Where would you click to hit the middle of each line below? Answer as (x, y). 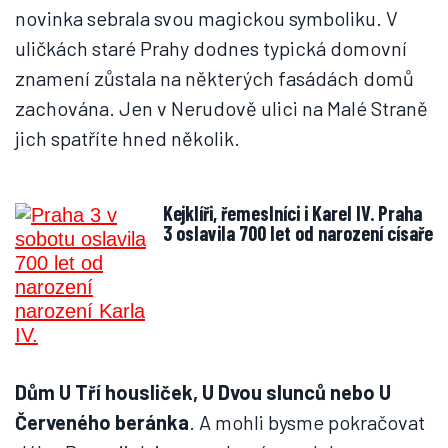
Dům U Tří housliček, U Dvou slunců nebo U (203, 392)
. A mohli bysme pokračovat (307, 422)
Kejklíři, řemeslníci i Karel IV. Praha (292, 213)
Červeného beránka (102, 422)
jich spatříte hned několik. (127, 138)
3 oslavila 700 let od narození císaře (298, 233)
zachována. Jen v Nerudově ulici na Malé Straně (221, 108)
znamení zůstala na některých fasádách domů (214, 78)
